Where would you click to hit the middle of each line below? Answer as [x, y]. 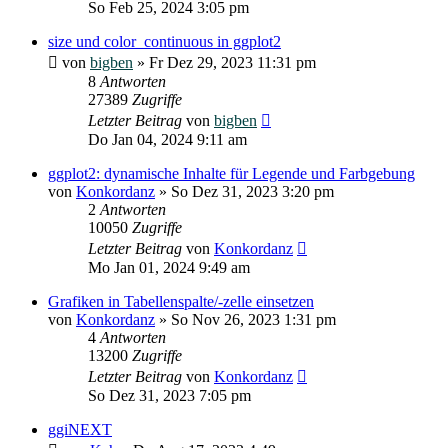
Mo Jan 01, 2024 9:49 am [169, 267]
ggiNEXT [80, 429]
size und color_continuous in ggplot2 [164, 41]
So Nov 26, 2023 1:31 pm [253, 319]
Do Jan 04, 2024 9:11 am [167, 139]
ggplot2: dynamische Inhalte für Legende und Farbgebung [231, 173]
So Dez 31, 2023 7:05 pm [169, 395]
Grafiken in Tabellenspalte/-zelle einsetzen [181, 301]
